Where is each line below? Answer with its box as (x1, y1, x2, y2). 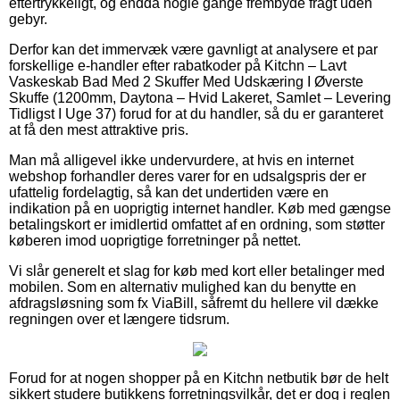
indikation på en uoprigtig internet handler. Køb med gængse (9, 200, 391, 216)
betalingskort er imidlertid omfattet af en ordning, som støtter (9, 216, 385, 232)
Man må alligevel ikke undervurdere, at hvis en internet (9, 152, 354, 168)
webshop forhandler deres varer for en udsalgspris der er (9, 168, 366, 184)
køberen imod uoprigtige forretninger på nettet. (9, 232, 301, 248)
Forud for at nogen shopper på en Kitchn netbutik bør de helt (9, 370, 388, 386)
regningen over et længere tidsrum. (9, 311, 229, 327)
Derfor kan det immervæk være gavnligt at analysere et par (9, 41, 378, 57)
